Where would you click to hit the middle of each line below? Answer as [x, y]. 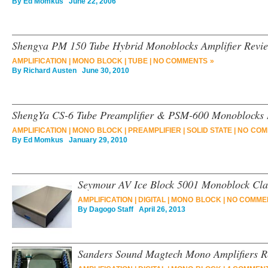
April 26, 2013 [159, 209]
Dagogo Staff [111, 209]
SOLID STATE [209, 130]
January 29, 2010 [95, 140]
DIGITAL [152, 200]
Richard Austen [50, 71]
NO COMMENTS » [183, 61]
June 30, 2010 [103, 71]
